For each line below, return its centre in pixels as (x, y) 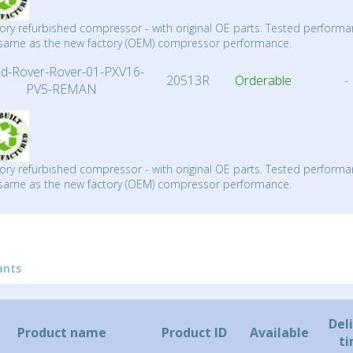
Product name (61, 333)
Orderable (263, 80)
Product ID (196, 333)
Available (279, 333)
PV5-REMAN (61, 89)
